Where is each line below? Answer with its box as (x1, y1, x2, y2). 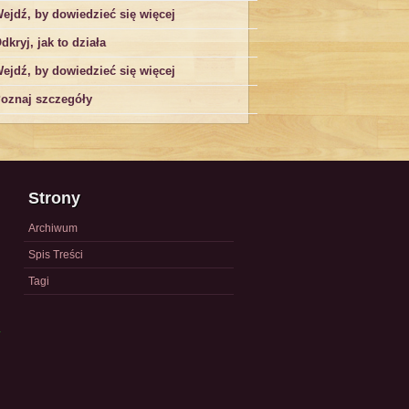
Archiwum (28, 222, 78, 235)
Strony (28, 189, 80, 207)
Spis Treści (28, 248, 83, 261)
